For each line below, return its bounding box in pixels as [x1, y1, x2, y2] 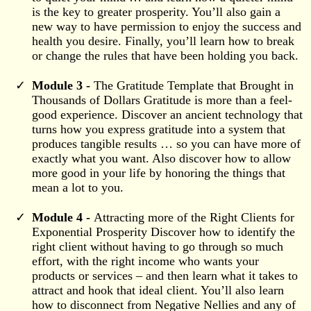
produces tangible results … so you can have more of [32, 136, 301, 151]
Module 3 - [32, 78, 94, 92]
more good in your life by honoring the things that [32, 165, 285, 180]
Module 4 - [32, 210, 94, 224]
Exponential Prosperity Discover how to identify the [32, 224, 295, 239]
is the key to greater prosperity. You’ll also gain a [32, 4, 280, 19]
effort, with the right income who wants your [32, 253, 259, 268]
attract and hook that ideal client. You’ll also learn [32, 283, 284, 297]
